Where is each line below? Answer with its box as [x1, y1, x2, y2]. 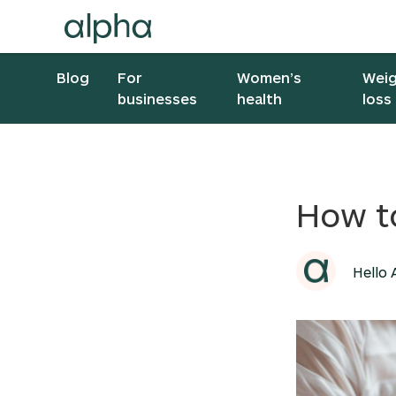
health [237, 90, 283, 107]
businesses [118, 90, 197, 107]
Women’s [237, 69, 302, 86]
